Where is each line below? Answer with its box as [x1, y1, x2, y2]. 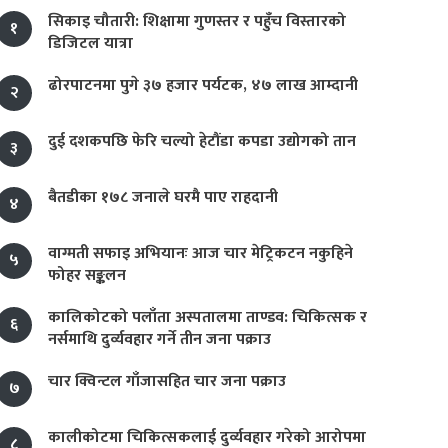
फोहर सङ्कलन [48, 262, 126, 289]
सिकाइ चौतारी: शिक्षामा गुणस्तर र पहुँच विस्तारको [48, 8, 346, 35]
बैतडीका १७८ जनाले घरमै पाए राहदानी [48, 184, 278, 211]
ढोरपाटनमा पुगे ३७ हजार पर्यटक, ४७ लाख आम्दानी [48, 72, 358, 99]
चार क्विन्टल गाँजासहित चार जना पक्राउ [48, 368, 286, 395]
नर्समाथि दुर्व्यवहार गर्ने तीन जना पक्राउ [48, 326, 271, 353]
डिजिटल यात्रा [48, 30, 133, 57]
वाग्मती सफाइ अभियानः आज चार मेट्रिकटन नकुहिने [48, 240, 353, 267]
